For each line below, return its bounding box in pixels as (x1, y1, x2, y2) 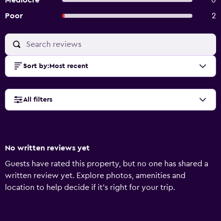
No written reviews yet (5, 144, 90, 152)
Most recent (49, 63, 88, 70)
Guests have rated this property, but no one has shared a (5, 160, 208, 168)
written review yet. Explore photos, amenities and (5, 172, 185, 180)
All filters (23, 96, 52, 103)
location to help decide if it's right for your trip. (5, 184, 175, 191)
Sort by (23, 63, 47, 70)
